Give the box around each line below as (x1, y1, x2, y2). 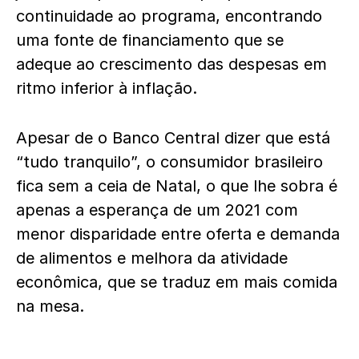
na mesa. (16, 296, 89, 316)
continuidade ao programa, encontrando (16, 6, 322, 26)
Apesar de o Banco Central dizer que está (16, 128, 330, 147)
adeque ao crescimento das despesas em (16, 54, 327, 74)
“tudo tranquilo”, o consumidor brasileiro (16, 152, 323, 171)
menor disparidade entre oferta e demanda (16, 224, 340, 244)
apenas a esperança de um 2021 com (16, 200, 298, 220)
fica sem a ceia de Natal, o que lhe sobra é (16, 176, 337, 196)
